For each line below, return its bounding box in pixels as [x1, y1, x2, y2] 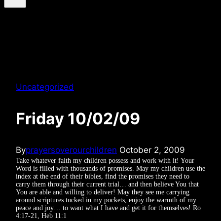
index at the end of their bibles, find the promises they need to [16, 173, 189, 181]
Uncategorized [16, 82, 74, 92]
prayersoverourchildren [26, 145, 117, 155]
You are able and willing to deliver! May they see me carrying [16, 188, 189, 196]
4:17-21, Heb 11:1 [16, 212, 67, 220]
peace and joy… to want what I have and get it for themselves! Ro [16, 204, 201, 212]
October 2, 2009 [119, 145, 185, 155]
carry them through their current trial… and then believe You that [16, 181, 199, 188]
